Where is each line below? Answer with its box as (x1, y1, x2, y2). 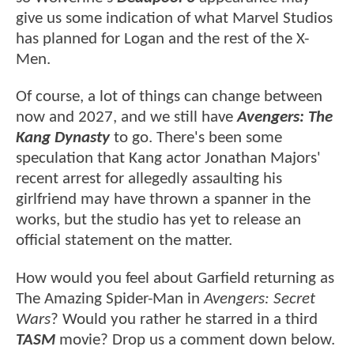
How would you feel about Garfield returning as (16, 269, 334, 287)
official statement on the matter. (16, 232, 232, 250)
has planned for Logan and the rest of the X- (16, 31, 309, 48)
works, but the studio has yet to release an (16, 212, 301, 229)
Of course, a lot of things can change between (16, 88, 322, 106)
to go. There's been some (110, 130, 282, 147)
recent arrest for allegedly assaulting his (16, 171, 282, 188)
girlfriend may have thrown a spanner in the (16, 191, 311, 209)
